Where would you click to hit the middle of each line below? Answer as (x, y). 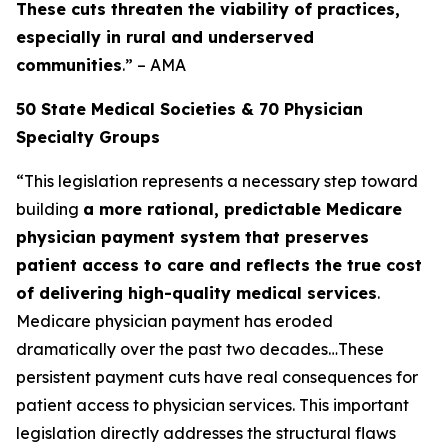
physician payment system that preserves (192, 237)
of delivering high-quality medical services (196, 293)
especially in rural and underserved (165, 37)
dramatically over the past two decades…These (200, 349)
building (49, 209)
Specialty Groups (88, 137)
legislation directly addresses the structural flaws (206, 433)
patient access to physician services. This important (212, 405)
